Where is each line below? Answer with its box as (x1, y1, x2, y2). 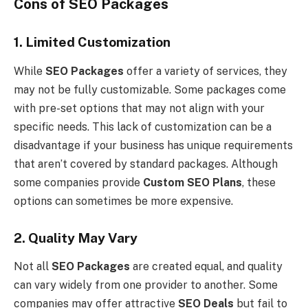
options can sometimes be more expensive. (14, 194, 233, 208)
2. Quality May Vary (14, 230, 137, 245)
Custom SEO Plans (143, 175, 242, 189)
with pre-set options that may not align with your (14, 101, 265, 115)
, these (242, 175, 276, 189)
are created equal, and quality (130, 260, 283, 274)
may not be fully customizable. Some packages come (14, 82, 286, 96)
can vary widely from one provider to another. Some (14, 278, 278, 292)
